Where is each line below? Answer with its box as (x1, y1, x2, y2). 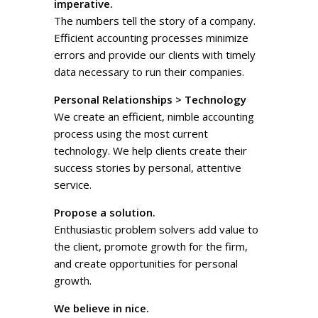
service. (54, 177, 92, 192)
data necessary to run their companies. (54, 65, 245, 79)
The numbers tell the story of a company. (54, 13, 256, 28)
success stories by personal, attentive (54, 160, 242, 175)
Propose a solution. (54, 205, 156, 220)
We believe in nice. (54, 301, 150, 316)
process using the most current (54, 126, 209, 141)
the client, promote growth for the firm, (54, 239, 248, 254)
